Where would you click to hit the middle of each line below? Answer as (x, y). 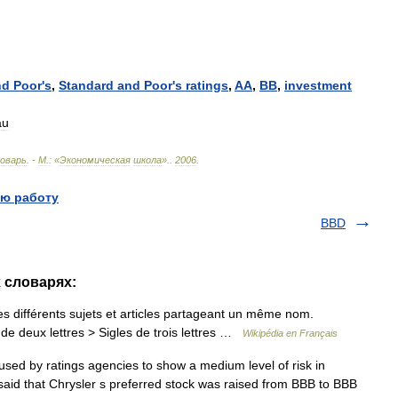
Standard (86, 85)
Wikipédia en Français (290, 333)
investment (318, 85)
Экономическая (95, 160)
